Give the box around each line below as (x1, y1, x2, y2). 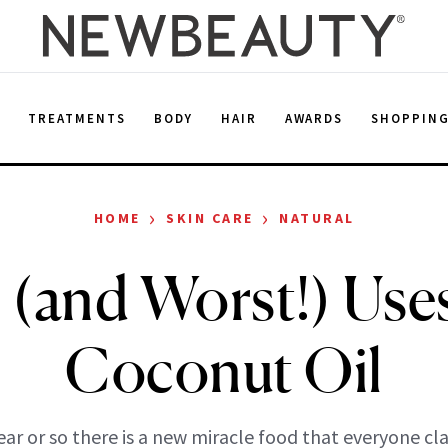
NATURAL (279, 209, 355, 227)
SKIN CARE (166, 209, 254, 227)
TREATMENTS (28, 109, 126, 127)
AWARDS (284, 109, 344, 127)
